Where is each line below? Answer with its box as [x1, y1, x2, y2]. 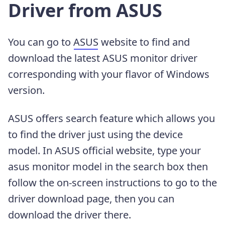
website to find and [98, 35, 190, 49]
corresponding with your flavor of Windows [8, 67, 209, 81]
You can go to [8, 35, 73, 49]
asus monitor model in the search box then [8, 159, 208, 173]
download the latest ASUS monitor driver [8, 51, 197, 65]
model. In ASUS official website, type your [8, 143, 201, 157]
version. [8, 83, 45, 97]
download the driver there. [8, 207, 131, 221]
